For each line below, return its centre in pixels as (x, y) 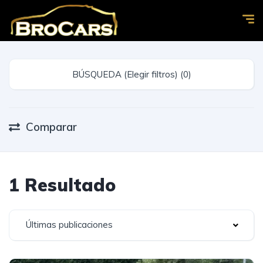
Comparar (51, 127)
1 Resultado (62, 185)
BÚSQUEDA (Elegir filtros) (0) (186, 74)
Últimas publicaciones (69, 225)
